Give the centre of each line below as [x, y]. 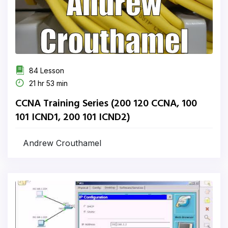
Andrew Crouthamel [62, 143]
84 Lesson [46, 70]
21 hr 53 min [47, 83]
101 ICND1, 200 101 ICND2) [73, 118]
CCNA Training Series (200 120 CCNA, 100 [106, 104]
